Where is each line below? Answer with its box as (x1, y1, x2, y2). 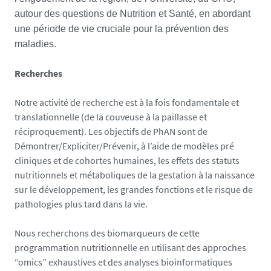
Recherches (15, 67, 62, 79)
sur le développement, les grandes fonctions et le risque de (15, 183, 253, 195)
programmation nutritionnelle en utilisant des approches (15, 241, 246, 253)
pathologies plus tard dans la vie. (15, 198, 148, 210)
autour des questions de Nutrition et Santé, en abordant (15, 8, 250, 19)
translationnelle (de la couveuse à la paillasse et (15, 111, 207, 123)
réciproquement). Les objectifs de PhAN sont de (15, 125, 207, 137)
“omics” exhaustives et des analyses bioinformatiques (15, 256, 232, 268)
